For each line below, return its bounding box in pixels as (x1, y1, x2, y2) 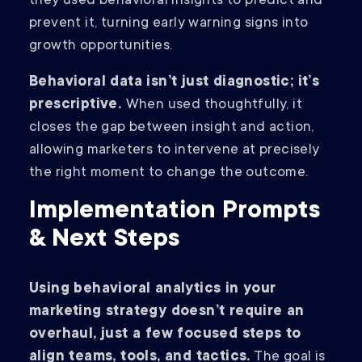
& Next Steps (29, 226, 180, 255)
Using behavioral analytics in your (29, 281, 276, 298)
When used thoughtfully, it (125, 97, 303, 114)
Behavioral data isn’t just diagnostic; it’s (29, 74, 320, 91)
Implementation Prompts (29, 198, 321, 226)
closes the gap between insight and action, (29, 120, 314, 137)
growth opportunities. (29, 38, 173, 55)
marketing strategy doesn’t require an (29, 304, 305, 321)
